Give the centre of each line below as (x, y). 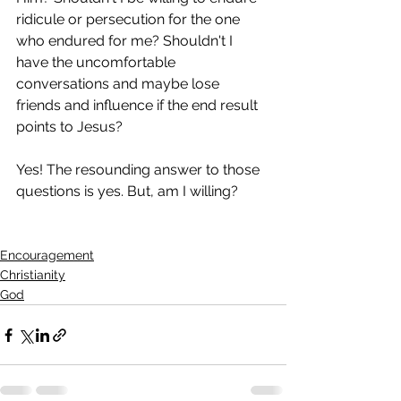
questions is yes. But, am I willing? (127, 191)
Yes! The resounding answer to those (140, 170)
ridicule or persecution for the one (130, 19)
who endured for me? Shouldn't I (126, 41)
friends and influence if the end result (139, 105)
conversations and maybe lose (119, 84)
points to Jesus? (71, 127)
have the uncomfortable (98, 62)
